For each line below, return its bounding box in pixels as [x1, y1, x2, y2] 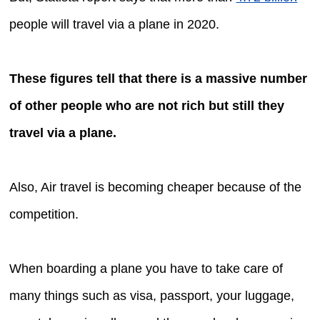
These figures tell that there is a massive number [9, 71, 308, 86]
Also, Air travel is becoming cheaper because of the [9, 179, 302, 194]
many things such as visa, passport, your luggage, [9, 288, 295, 303]
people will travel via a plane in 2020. [9, 16, 220, 31]
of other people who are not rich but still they [9, 98, 285, 113]
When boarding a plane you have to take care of [9, 261, 284, 276]
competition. [9, 206, 79, 221]
